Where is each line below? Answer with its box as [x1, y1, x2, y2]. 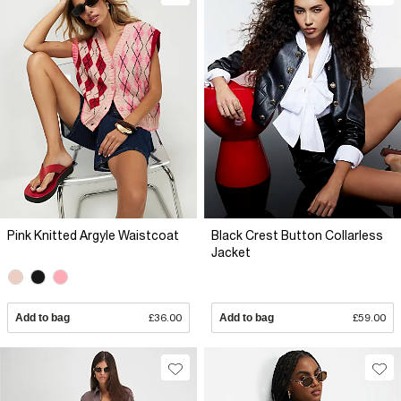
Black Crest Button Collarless [211, 228, 383, 243]
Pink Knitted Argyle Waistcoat [7, 228, 179, 243]
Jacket [211, 245, 251, 260]
